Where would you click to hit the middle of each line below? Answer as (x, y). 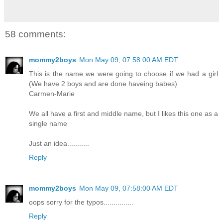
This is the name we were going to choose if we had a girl (123, 74)
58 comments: (35, 34)
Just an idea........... (59, 144)
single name (48, 124)
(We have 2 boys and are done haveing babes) (103, 84)
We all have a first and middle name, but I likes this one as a (123, 114)
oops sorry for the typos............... (81, 202)
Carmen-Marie (52, 94)
